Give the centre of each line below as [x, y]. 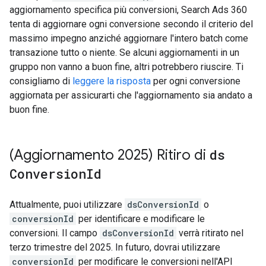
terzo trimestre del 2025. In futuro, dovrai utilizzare [115, 247]
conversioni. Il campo [55, 233]
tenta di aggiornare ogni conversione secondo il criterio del [131, 24]
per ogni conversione [196, 81]
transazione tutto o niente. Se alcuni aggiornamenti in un [124, 53]
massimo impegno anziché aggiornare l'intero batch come [129, 38]
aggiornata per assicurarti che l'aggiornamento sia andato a [131, 95]
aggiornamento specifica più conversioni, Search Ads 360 [128, 10]
